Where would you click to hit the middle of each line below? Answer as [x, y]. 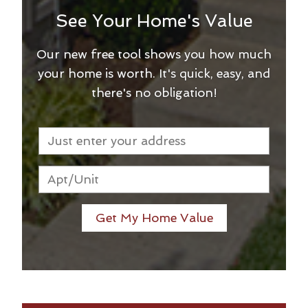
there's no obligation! [154, 92]
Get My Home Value [154, 218]
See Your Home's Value [154, 20]
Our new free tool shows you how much [154, 54]
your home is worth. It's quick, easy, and [154, 73]
